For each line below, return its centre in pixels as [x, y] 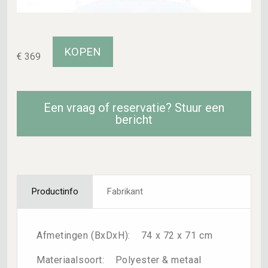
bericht [134, 120]
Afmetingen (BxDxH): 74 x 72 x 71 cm [125, 236]
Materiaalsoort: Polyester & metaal [119, 260]
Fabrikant [125, 192]
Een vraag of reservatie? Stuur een [134, 108]
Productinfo [55, 192]
